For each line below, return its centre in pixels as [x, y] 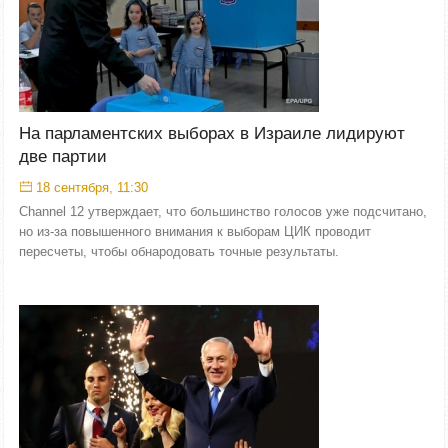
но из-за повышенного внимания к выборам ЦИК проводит [195, 231]
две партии [63, 156]
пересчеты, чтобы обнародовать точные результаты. [179, 251]
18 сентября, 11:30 [92, 187]
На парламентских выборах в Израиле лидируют [212, 133]
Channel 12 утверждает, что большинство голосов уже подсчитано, [223, 211]
